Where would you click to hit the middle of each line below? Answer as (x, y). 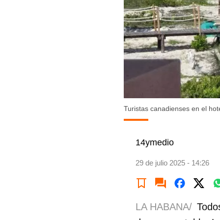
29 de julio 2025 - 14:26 (172, 163)
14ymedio (155, 143)
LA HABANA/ (164, 207)
